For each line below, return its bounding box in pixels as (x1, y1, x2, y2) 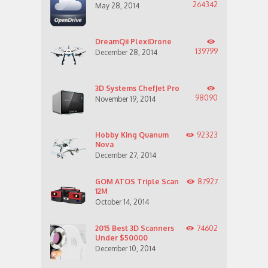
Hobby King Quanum (95, 130, 169, 139)
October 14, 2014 (95, 197, 149, 206)
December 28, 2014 (95, 47, 157, 57)
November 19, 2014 (95, 94, 156, 103)
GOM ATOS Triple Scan (95, 176, 179, 186)
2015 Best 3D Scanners (95, 223, 174, 233)
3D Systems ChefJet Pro (95, 83, 179, 93)
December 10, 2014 (95, 243, 156, 253)
